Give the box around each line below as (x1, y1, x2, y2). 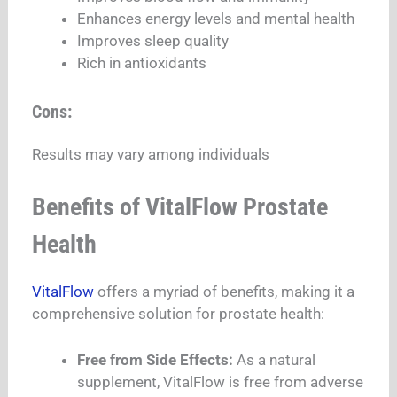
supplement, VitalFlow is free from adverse (77, 372, 364, 391)
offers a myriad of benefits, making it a (94, 283, 355, 301)
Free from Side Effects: (77, 350, 234, 369)
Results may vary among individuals (32, 144, 270, 163)
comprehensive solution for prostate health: (32, 305, 325, 323)
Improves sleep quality (77, 32, 230, 51)
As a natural (233, 350, 316, 369)
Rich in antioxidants (77, 54, 207, 73)
